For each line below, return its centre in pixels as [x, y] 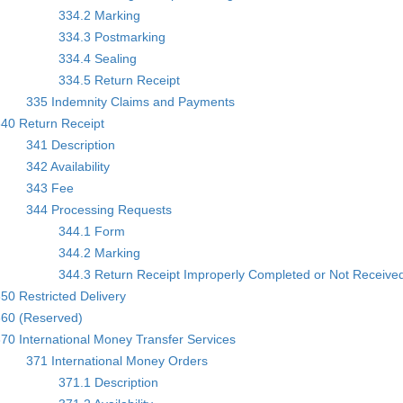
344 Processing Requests [99, 209]
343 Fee [50, 188]
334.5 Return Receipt [120, 80]
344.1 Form [92, 231]
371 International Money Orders [117, 360]
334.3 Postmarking [112, 36]
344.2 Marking [100, 252]
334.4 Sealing [98, 58]
